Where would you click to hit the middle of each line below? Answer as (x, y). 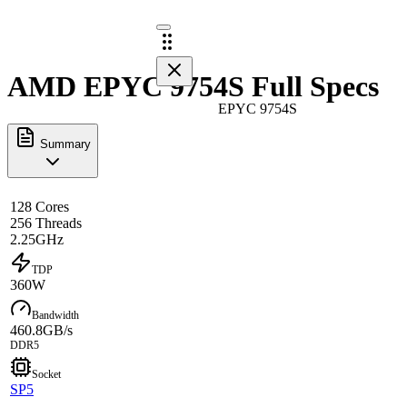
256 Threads (46, 223)
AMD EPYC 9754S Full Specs (193, 87)
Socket (46, 374)
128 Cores (40, 206)
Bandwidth (55, 315)
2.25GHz (37, 239)
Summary (64, 144)
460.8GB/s (41, 330)
